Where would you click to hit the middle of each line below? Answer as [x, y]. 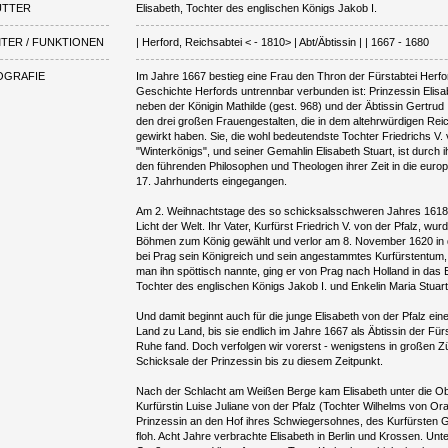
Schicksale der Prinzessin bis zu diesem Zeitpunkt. [260, 361]
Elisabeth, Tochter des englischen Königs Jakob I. [257, 8]
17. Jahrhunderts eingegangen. [212, 181]
